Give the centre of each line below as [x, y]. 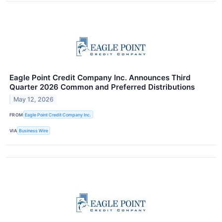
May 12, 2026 [34, 100]
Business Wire [34, 131]
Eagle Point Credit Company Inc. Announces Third [100, 78]
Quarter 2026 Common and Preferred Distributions [102, 87]
